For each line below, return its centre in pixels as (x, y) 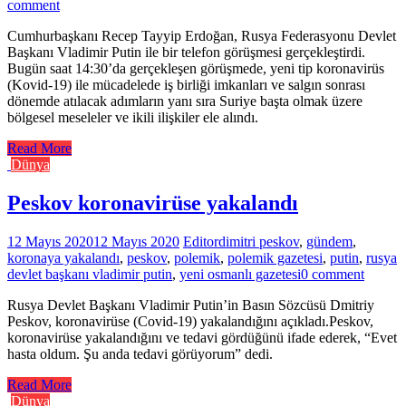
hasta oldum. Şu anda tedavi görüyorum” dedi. (140, 353)
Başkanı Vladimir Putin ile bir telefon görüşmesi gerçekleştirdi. (186, 52)
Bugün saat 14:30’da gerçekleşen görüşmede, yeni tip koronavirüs (196, 68)
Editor (201, 241)
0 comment (333, 274)
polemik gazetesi (275, 257)
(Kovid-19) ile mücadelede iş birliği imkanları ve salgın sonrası (186, 84)
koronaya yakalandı (63, 257)
